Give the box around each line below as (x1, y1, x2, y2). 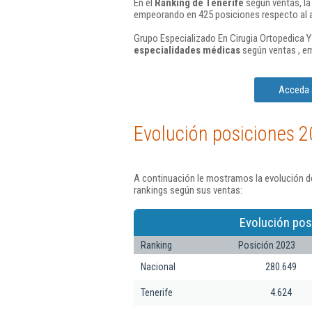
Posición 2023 (238, 239, 295, 251)
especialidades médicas (134, 44, 240, 56)
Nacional (141, 260, 175, 272)
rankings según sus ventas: (134, 184, 242, 196)
